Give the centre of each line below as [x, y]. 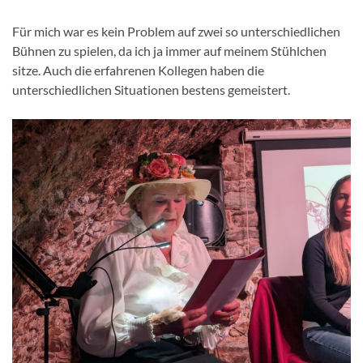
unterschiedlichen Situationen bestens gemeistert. [151, 89]
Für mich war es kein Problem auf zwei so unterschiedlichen [176, 31]
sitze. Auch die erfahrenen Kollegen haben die [138, 70]
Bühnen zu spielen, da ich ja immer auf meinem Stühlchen [169, 50]
